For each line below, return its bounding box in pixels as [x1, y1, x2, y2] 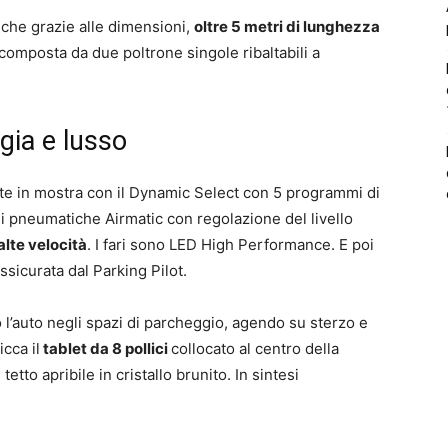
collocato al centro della [171, 338, 339, 358]
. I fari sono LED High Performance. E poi [87, 234, 374, 254]
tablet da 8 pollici [40, 338, 171, 358]
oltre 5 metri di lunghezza [194, 16, 380, 36]
